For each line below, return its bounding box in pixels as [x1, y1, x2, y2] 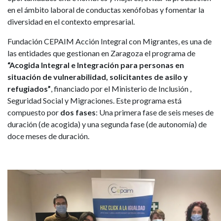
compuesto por [7, 108, 60, 117]
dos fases [60, 108, 96, 117]
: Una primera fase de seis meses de [96, 108, 214, 117]
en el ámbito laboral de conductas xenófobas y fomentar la [7, 5, 204, 15]
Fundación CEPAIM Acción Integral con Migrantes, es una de [7, 37, 212, 46]
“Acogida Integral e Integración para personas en [7, 60, 184, 70]
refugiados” [7, 84, 51, 94]
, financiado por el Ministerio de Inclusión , [51, 84, 191, 94]
